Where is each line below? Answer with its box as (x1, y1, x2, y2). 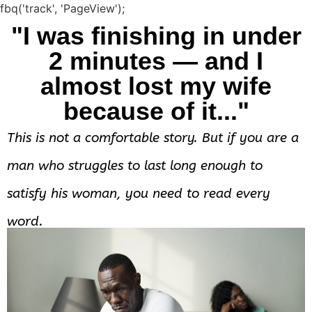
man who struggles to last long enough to (7, 158, 263, 173)
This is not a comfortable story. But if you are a (7, 130, 299, 146)
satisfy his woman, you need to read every (7, 186, 270, 201)
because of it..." (63, 97, 249, 125)
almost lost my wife (40, 72, 272, 100)
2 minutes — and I (49, 47, 263, 75)
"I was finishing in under (10, 22, 302, 50)
